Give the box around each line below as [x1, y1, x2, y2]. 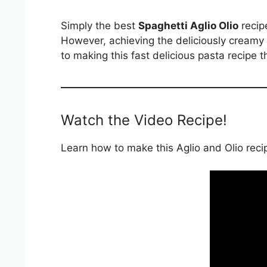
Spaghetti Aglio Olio [138, 19, 238, 32]
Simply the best [61, 19, 138, 32]
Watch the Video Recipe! [61, 111, 227, 129]
